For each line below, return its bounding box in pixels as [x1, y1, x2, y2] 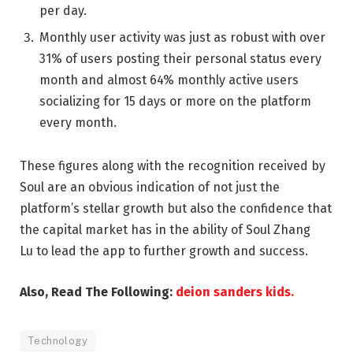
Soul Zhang [246, 222, 310, 238]
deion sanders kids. [176, 284, 294, 299]
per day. [39, 2, 87, 18]
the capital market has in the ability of [20, 222, 246, 238]
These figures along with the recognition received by [20, 158, 325, 174]
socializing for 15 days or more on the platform [39, 93, 311, 109]
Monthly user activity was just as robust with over [39, 29, 325, 45]
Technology [28, 335, 87, 347]
